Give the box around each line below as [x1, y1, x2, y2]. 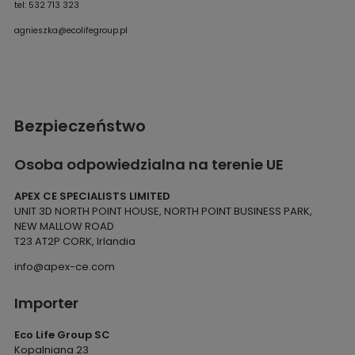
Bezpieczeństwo [13, 115, 146, 138]
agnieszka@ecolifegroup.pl [13, 25, 128, 37]
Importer [13, 293, 78, 314]
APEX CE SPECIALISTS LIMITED [13, 189, 170, 204]
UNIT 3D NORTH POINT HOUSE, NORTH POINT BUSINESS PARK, [13, 204, 312, 219]
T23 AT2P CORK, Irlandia [13, 234, 136, 250]
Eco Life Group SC [13, 327, 110, 343]
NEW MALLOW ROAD [13, 219, 114, 235]
